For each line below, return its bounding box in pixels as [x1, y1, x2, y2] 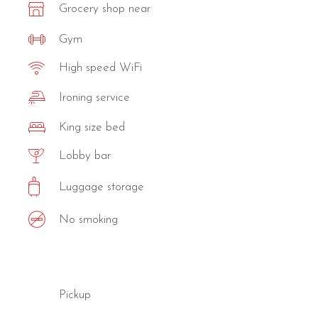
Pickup [59, 288, 92, 301]
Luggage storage [59, 180, 145, 193]
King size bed [59, 121, 126, 133]
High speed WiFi [59, 62, 143, 75]
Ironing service [59, 91, 131, 104]
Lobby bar [59, 149, 111, 162]
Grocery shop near [59, 3, 151, 16]
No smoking [59, 213, 119, 226]
